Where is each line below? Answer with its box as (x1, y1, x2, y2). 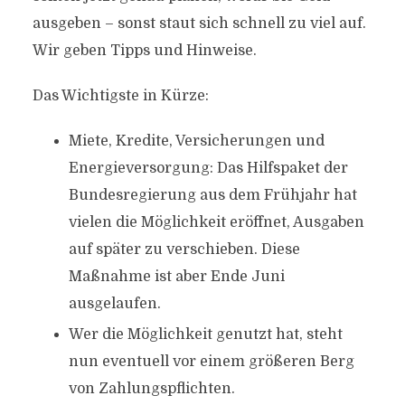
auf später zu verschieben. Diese (68, 241, 300, 258)
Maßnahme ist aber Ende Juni (68, 268, 285, 285)
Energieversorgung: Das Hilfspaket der (68, 160, 348, 176)
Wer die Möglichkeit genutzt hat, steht (68, 326, 343, 343)
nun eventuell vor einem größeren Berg (68, 353, 354, 370)
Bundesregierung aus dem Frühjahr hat (68, 187, 357, 203)
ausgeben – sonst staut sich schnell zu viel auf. (32, 15, 366, 32)
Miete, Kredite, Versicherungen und (68, 133, 325, 149)
